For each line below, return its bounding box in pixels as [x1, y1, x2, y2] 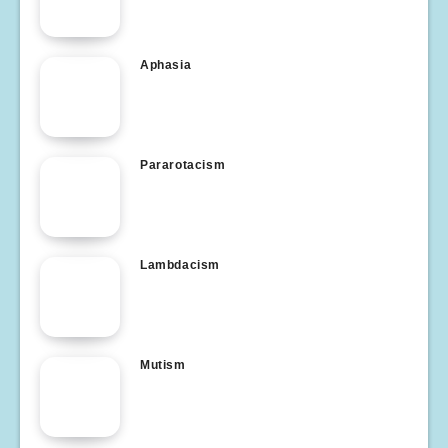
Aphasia [140, 58, 192, 72]
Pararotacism [140, 158, 226, 172]
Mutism [140, 358, 186, 372]
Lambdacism [140, 258, 220, 272]
